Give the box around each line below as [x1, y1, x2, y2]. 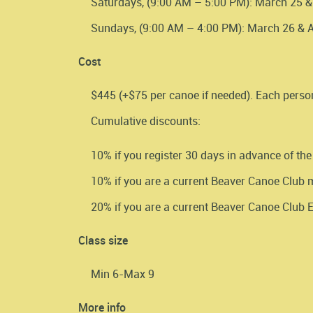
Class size [78, 233, 128, 249]
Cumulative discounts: [91, 113, 201, 129]
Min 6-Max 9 [91, 266, 154, 282]
